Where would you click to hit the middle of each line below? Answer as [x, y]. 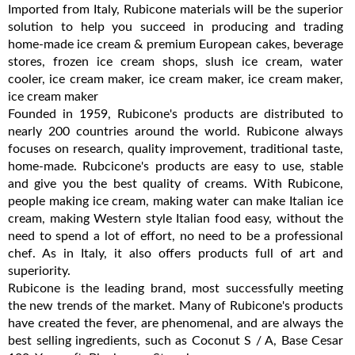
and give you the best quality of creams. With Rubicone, [176, 183]
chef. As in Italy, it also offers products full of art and [176, 253]
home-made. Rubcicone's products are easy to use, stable [176, 166]
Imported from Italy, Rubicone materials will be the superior [176, 9]
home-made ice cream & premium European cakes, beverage [176, 44]
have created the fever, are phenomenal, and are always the [176, 323]
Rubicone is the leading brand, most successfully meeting [176, 288]
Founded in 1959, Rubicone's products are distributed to [176, 114]
